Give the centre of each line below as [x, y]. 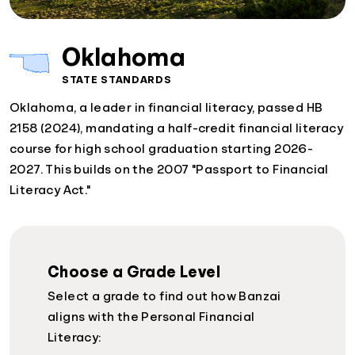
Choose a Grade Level [134, 272]
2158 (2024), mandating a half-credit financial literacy [176, 129]
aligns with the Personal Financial [151, 317]
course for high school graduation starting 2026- [162, 149]
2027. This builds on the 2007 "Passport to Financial [169, 170]
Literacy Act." [50, 191]
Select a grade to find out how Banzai [164, 297]
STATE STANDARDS [117, 80]
